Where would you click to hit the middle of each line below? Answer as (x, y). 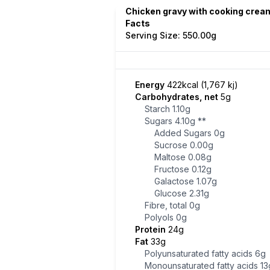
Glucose (172, 193)
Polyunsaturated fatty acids (200, 253)
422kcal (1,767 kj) (202, 85)
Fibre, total (167, 205)
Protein (152, 229)
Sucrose (172, 145)
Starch (159, 109)
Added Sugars (184, 133)
